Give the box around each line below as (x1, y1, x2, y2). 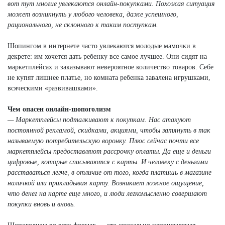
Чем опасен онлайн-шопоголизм (8, 105, 111, 113)
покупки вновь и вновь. (8, 200, 75, 208)
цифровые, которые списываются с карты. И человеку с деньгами (8, 158, 208, 166)
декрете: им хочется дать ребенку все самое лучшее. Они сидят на (8, 52, 207, 60)
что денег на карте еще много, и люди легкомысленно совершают (8, 189, 207, 197)
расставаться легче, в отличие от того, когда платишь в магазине (8, 168, 211, 176)
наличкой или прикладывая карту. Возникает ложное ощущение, (8, 179, 204, 187)
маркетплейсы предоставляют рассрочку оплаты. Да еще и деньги (8, 147, 211, 155)
